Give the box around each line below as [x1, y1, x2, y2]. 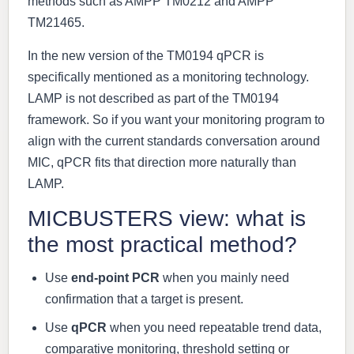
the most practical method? [28, 232, 297, 257]
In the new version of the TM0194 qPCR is [28, 48, 264, 62]
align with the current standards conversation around [28, 134, 320, 148]
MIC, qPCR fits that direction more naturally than [28, 155, 296, 169]
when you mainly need [160, 270, 289, 284]
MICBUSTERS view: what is [28, 205, 306, 231]
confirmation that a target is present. [45, 292, 243, 306]
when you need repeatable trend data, [107, 320, 322, 334]
